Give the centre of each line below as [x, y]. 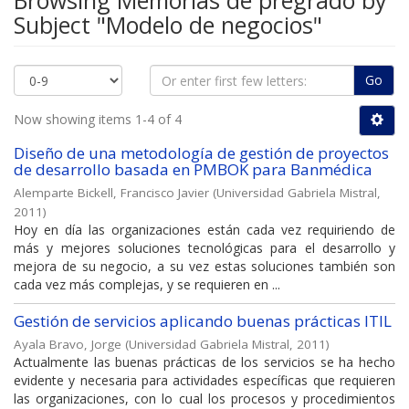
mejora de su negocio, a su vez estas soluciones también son [204, 267]
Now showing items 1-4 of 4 [98, 120]
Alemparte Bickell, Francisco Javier [111, 193]
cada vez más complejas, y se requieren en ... [147, 285]
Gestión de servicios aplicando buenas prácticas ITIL [203, 321]
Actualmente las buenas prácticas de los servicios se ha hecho [204, 362]
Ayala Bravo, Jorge [68, 345]
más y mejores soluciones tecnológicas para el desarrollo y [204, 248]
